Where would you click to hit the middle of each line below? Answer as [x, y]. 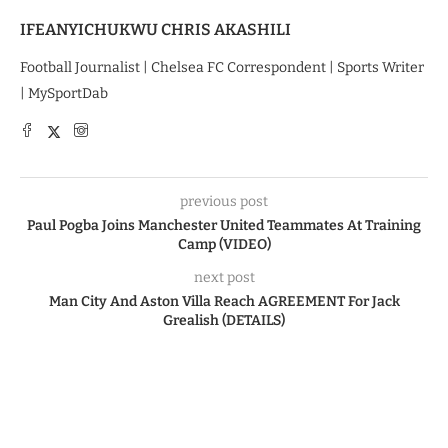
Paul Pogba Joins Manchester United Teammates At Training [224, 225]
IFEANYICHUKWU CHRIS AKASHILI [155, 29]
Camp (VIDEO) [224, 244]
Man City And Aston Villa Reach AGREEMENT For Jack [224, 301]
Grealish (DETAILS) [224, 320]
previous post [224, 201]
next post [224, 277]
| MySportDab [64, 93]
